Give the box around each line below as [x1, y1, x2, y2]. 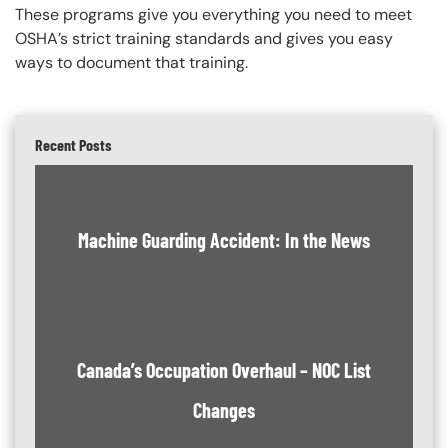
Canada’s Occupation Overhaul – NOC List [77, 358, 371, 383]
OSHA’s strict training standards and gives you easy [15, 28, 393, 50]
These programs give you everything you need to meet [15, 4, 412, 26]
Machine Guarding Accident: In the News [78, 228, 370, 253]
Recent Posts [35, 135, 112, 155]
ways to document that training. [15, 52, 248, 74]
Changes [193, 398, 255, 423]
